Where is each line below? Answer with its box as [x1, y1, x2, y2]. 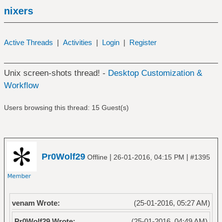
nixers [3, 5, 33, 16]
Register [129, 38, 157, 47]
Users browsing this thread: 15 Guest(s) [3, 104, 129, 111]
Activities [62, 38, 92, 47]
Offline [85, 153, 110, 161]
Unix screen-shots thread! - [3, 68, 108, 78]
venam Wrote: [11, 198, 60, 207]
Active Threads [3, 38, 53, 47]
